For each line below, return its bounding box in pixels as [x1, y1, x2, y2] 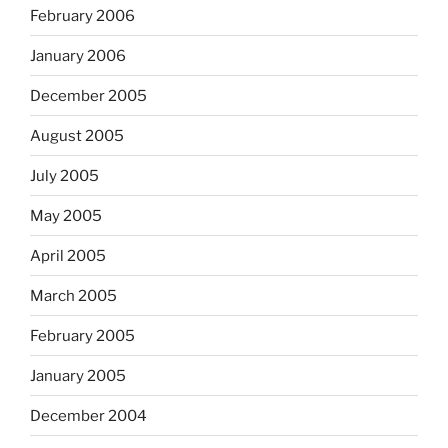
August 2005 [30, 126, 124, 145]
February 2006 [30, 6, 135, 25]
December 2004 [30, 406, 147, 425]
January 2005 [30, 366, 126, 385]
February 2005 [30, 326, 135, 345]
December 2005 [30, 86, 147, 105]
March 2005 [30, 286, 117, 305]
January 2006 [30, 46, 126, 65]
